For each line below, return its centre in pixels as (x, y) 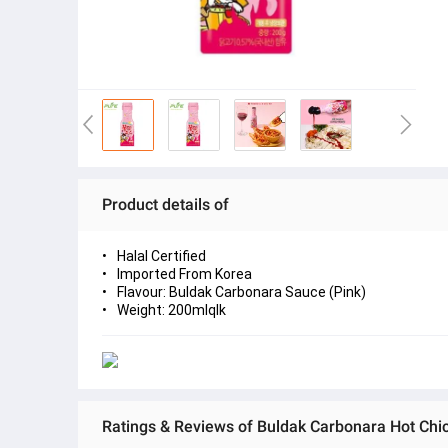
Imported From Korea (184, 274)
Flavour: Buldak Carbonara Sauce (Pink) (241, 292)
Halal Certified (161, 256)
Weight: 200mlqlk (171, 310)
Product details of (165, 204)
